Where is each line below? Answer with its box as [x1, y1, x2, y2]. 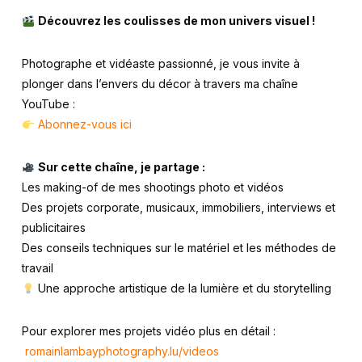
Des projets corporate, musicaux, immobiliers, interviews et [21, 200, 335, 215]
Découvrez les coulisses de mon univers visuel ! [37, 14, 315, 28]
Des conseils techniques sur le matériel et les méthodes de [21, 241, 336, 255]
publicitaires [21, 221, 86, 235]
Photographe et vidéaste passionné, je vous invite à [21, 57, 300, 71]
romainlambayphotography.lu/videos [24, 344, 219, 359]
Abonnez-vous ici [37, 117, 132, 132]
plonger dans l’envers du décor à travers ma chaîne [21, 77, 298, 91]
